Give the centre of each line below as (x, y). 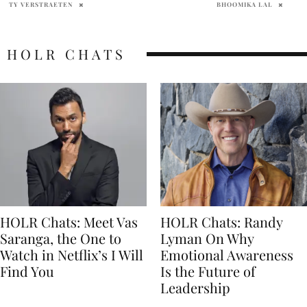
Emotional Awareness (227, 255)
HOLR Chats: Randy (221, 222)
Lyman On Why (207, 238)
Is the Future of (208, 271)
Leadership (195, 288)
